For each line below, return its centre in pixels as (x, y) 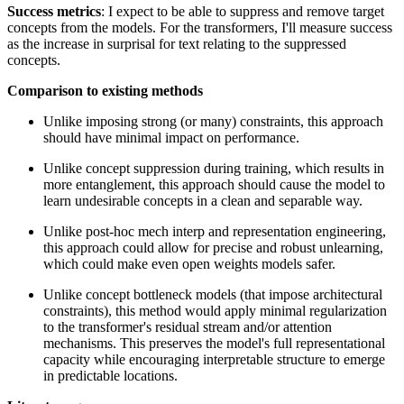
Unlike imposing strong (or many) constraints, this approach (213, 121)
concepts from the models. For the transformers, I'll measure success (200, 27)
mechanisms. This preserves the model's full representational (214, 343)
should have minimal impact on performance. (171, 137)
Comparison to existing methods (105, 90)
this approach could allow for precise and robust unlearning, (213, 247)
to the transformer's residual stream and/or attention (188, 326)
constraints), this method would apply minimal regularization (215, 310)
